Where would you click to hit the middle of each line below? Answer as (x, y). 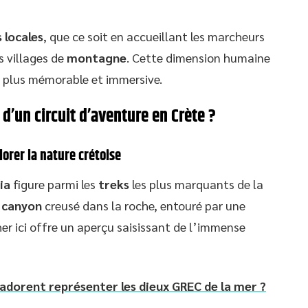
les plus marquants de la (196, 184)
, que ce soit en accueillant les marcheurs (154, 36)
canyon (22, 205)
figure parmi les (54, 184)
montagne (97, 57)
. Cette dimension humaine (198, 57)
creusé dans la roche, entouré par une (144, 205)
